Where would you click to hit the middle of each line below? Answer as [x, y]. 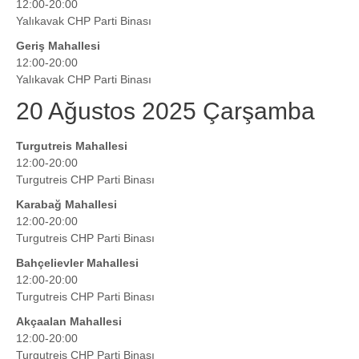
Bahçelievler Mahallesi [77, 263]
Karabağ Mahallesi [67, 205]
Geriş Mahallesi [58, 46]
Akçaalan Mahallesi [69, 322]
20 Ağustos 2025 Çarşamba [165, 111]
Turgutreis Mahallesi [72, 146]
